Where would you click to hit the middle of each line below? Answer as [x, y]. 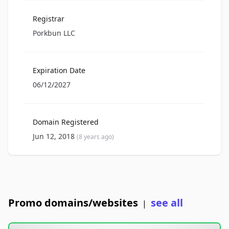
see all [167, 203]
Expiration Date [59, 71]
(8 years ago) [95, 137]
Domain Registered [66, 122]
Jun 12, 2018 [55, 136]
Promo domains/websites [73, 203]
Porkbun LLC [54, 33]
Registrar [49, 19]
